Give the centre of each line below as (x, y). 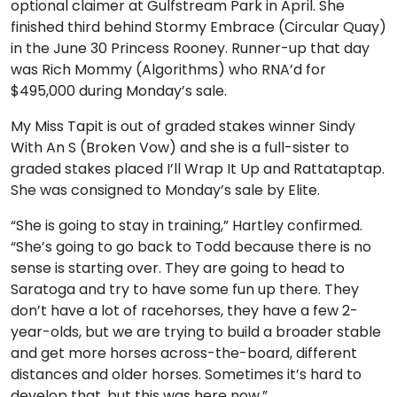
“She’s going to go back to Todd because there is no (191, 247)
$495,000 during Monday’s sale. (119, 91)
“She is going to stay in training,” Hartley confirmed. (187, 226)
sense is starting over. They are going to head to (178, 268)
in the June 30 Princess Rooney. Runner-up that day (190, 48)
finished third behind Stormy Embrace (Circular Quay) (198, 27)
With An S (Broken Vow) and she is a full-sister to (180, 148)
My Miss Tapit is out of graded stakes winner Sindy (183, 126)
